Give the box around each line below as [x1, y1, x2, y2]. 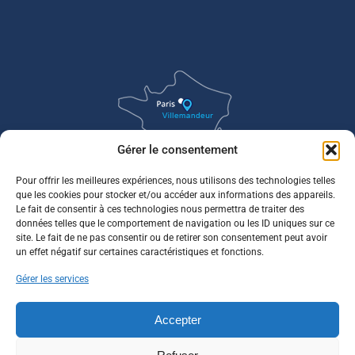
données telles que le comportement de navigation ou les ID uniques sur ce [16, 218, 334, 229]
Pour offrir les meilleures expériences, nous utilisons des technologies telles [16, 175, 335, 186]
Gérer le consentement [117, 143, 238, 157]
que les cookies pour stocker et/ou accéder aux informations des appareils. [16, 189, 335, 200]
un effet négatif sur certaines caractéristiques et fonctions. [16, 246, 264, 258]
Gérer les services [16, 273, 89, 284]
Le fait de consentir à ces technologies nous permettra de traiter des [16, 204, 304, 215]
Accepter [154, 312, 201, 326]
